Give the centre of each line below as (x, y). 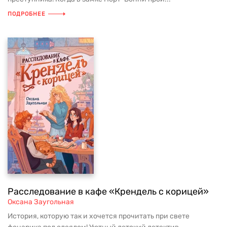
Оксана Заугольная (41, 202)
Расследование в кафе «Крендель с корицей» (108, 192)
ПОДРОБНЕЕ (27, 14)
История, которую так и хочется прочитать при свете (99, 216)
